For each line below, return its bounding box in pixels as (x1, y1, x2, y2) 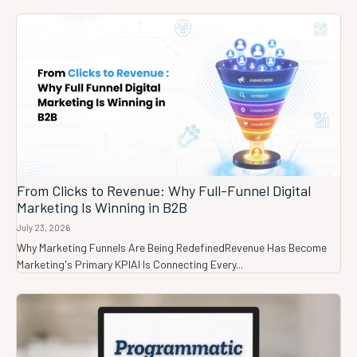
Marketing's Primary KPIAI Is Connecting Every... (17, 257, 243, 272)
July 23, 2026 (17, 222, 70, 233)
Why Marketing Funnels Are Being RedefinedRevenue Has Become (17, 241, 327, 255)
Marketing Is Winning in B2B (17, 198, 187, 217)
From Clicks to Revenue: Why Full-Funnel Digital (17, 182, 311, 200)
